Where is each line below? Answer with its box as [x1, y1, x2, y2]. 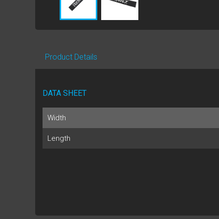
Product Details [45, 52, 97, 62]
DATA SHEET [43, 88, 87, 98]
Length [47, 133, 70, 143]
